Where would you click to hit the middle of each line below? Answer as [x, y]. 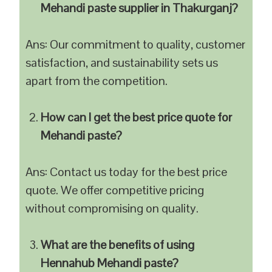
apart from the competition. [97, 81]
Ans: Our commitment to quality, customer [136, 44]
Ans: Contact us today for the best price [127, 172]
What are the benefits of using [118, 245]
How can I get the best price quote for [137, 117]
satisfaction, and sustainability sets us [122, 63]
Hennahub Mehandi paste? [110, 263]
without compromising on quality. [112, 208]
